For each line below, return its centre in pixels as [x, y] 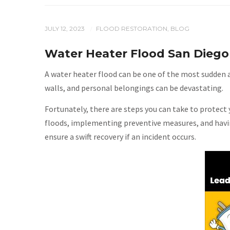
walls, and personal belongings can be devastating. [134, 88]
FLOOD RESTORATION [132, 28]
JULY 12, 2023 [65, 28]
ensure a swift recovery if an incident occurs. [120, 137]
